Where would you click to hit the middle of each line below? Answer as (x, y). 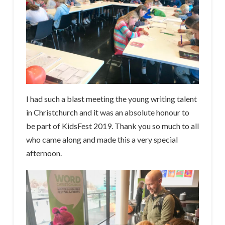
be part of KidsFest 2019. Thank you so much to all (112, 126)
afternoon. (44, 153)
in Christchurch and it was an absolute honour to (107, 112)
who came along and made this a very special (102, 139)
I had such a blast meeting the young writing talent (111, 99)
